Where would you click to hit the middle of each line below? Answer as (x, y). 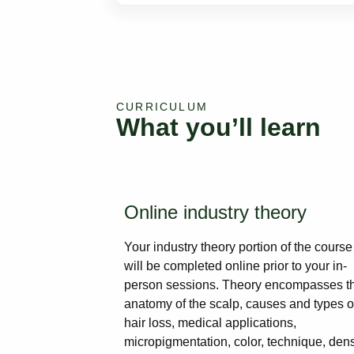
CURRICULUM (162, 107)
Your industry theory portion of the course (238, 247)
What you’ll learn (218, 127)
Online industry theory (215, 212)
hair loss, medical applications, (210, 323)
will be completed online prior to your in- (235, 266)
